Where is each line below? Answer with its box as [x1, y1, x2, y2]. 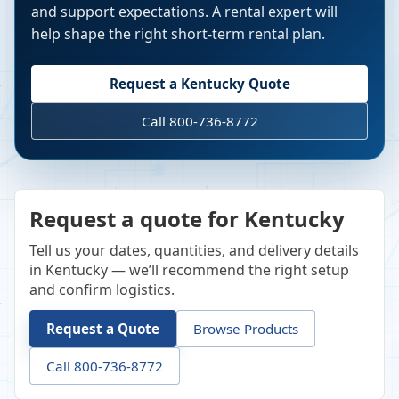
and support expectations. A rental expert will [31, 2, 338, 22]
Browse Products [193, 320, 298, 338]
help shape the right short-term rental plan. [31, 24, 325, 45]
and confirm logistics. [29, 280, 175, 300]
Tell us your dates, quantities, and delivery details [29, 240, 359, 261]
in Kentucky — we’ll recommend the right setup [29, 260, 349, 281]
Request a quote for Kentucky [29, 204, 345, 234]
